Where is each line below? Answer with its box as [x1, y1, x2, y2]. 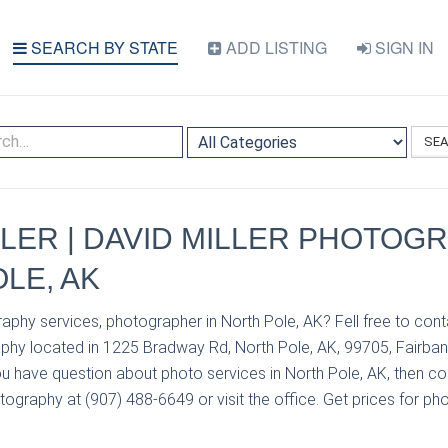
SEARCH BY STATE [27, 36, 178, 59]
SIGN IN [371, 36, 434, 59]
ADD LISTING [222, 36, 327, 59]
